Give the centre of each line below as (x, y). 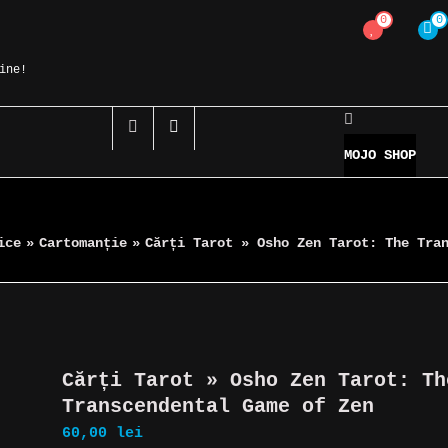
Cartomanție (83, 243)
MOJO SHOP (380, 155)
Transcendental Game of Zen (218, 406)
